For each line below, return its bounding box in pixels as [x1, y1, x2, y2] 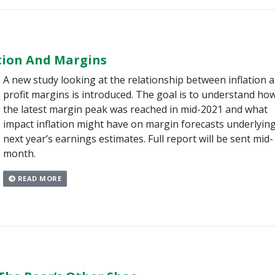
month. [2, 147, 36, 161]
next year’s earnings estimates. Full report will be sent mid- [2, 132, 273, 146]
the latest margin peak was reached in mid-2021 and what [2, 103, 268, 117]
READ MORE [15, 174, 62, 184]
